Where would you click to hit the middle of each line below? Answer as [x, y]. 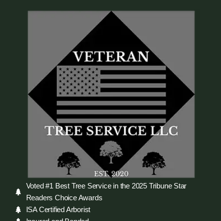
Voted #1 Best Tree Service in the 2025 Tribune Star [106, 186]
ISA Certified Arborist [58, 210]
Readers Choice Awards [64, 198]
